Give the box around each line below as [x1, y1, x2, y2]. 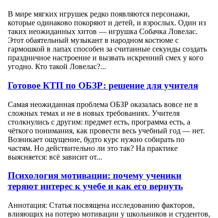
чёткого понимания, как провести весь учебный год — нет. [8, 126, 205, 135]
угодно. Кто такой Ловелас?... [8, 62, 106, 71]
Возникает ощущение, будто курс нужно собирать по [8, 135, 184, 144]
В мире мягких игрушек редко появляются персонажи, [8, 10, 190, 18]
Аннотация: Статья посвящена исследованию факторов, [8, 200, 195, 209]
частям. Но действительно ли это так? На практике [8, 144, 178, 152]
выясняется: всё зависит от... [8, 152, 102, 161]
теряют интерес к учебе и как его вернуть [8, 181, 183, 192]
